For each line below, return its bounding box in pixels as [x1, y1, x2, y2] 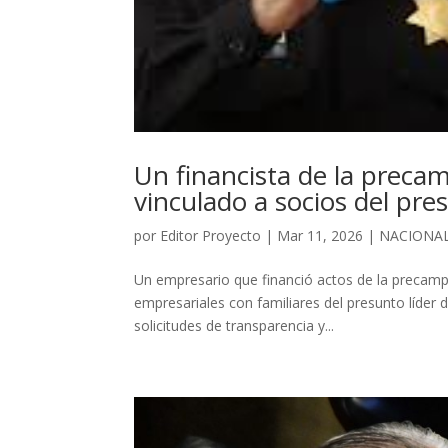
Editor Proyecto [160, 226, 262, 246]
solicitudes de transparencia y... [134, 316, 335, 336]
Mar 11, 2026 [277, 226, 364, 246]
